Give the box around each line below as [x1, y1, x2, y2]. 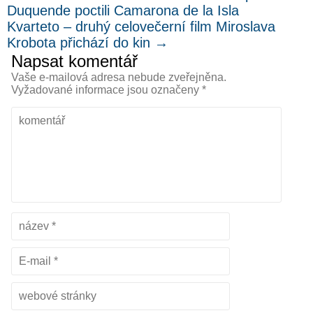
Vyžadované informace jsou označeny [11, 84, 202, 96]
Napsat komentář [11, 52, 138, 71]
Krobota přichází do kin [7, 35, 154, 51]
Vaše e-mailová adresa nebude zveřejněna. [11, 71, 226, 84]
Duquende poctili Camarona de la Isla [7, 3, 239, 19]
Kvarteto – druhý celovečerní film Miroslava [7, 19, 275, 35]
